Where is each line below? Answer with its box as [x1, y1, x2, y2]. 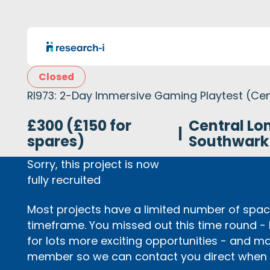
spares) [27, 131, 85, 151]
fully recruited [27, 172, 101, 187]
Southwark [188, 131, 269, 151]
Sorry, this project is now [27, 156, 160, 172]
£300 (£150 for [27, 115, 132, 136]
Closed [39, 70, 75, 84]
